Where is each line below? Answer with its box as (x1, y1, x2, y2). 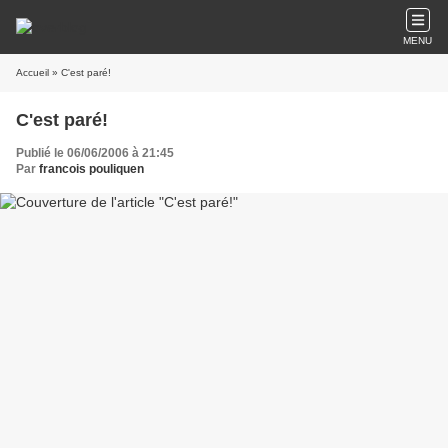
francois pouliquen (39, 162, 144, 176)
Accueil (16, 67, 49, 78)
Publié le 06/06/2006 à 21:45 (16, 146, 174, 160)
